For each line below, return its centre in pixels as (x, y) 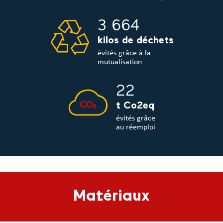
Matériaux (111, 197)
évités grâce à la (124, 54)
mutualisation (119, 62)
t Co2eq (135, 106)
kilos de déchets (135, 41)
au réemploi (135, 128)
